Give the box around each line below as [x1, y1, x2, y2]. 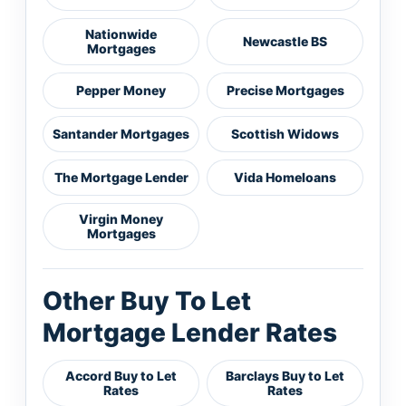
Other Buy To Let [43, 285, 251, 316]
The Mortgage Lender [53, 169, 188, 185]
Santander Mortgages [53, 126, 189, 141]
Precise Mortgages [226, 82, 344, 98]
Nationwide [85, 26, 157, 42]
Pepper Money [76, 82, 166, 98]
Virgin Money [79, 211, 163, 227]
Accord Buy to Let [65, 368, 177, 383]
